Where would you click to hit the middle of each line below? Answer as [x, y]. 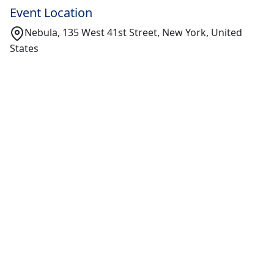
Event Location [51, 13]
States [24, 48]
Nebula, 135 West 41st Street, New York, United [133, 33]
